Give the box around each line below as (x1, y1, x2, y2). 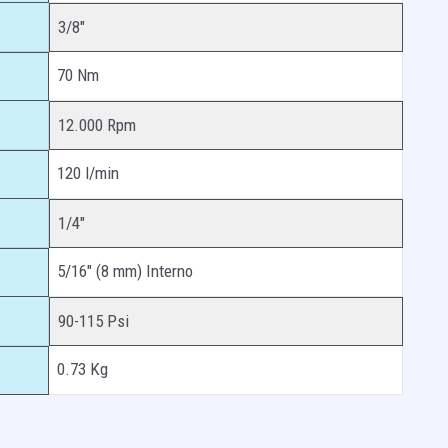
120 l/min (57, 162, 119, 183)
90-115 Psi (58, 310, 129, 331)
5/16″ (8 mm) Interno (57, 260, 193, 281)
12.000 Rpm (58, 114, 136, 135)
